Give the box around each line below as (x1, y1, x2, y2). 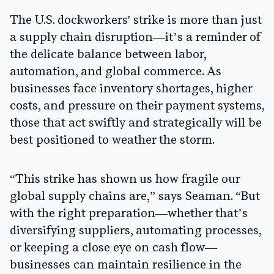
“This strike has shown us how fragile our (10, 173, 240, 186)
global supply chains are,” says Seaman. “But (10, 190, 260, 203)
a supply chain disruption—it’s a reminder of (10, 31, 261, 44)
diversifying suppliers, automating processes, (10, 224, 261, 237)
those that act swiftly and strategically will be (10, 117, 262, 130)
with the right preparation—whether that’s (10, 207, 248, 220)
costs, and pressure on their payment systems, (10, 100, 264, 113)
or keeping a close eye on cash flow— (10, 242, 217, 254)
